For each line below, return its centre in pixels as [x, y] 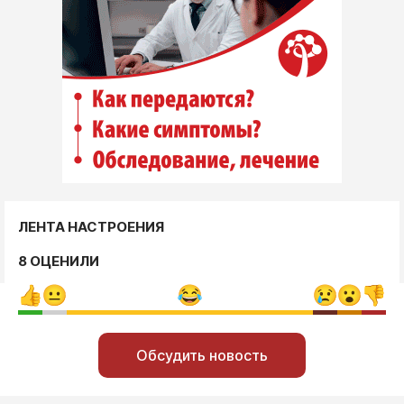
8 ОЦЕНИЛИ [59, 261]
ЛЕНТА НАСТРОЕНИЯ [91, 226]
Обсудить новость [202, 355]
